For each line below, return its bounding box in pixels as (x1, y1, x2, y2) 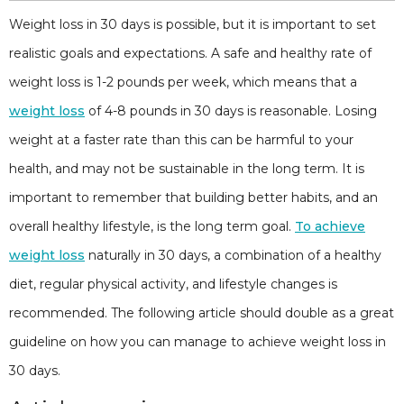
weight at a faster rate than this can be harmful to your (9, 132, 353, 148)
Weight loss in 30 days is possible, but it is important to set (9, 16, 376, 32)
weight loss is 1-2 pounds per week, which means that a (9, 74, 357, 90)
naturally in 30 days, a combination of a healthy (85, 247, 381, 263)
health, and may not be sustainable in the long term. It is (9, 161, 364, 177)
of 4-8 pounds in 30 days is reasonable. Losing (85, 103, 377, 119)
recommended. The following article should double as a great (9, 305, 394, 321)
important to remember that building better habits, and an (9, 189, 378, 206)
